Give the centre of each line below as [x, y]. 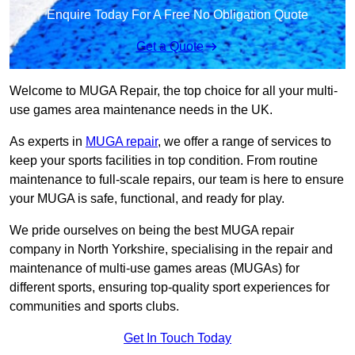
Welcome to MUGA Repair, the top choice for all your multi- [174, 91]
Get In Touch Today [177, 338]
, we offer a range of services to [244, 142]
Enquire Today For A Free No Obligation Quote [177, 15]
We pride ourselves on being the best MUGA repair [152, 231]
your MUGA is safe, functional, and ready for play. [147, 199]
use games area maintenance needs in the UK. [141, 110]
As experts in [48, 142]
